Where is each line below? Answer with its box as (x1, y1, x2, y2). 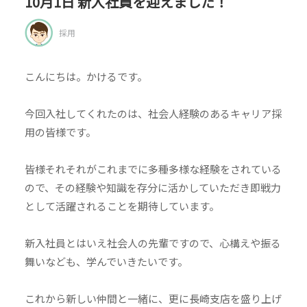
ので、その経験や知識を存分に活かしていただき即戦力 (24, 180, 281, 195)
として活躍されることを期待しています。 (24, 199, 219, 213)
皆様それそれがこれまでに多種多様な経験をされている (24, 162, 282, 176)
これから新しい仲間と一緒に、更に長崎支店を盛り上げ (24, 291, 282, 306)
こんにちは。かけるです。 (24, 69, 147, 84)
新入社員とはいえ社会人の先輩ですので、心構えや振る (24, 236, 281, 250)
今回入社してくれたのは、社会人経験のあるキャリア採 (24, 106, 282, 121)
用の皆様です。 (24, 125, 96, 139)
